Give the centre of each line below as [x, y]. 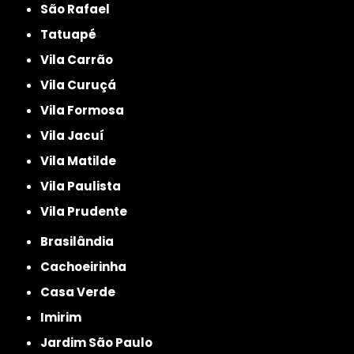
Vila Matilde [83, 160]
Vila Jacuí [77, 135]
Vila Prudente [88, 211]
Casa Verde [83, 292]
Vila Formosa [87, 110]
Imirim [63, 317]
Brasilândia [81, 241]
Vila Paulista [85, 186]
